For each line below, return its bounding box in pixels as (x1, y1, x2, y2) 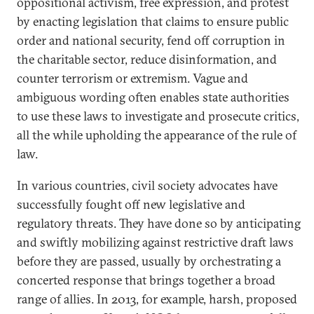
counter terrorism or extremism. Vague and (17, 70, 248, 86)
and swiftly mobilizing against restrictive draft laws (17, 234, 294, 250)
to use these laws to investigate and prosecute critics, (17, 108, 299, 124)
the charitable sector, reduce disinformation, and (17, 51, 277, 67)
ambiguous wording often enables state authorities (17, 89, 289, 105)
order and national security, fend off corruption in (17, 32, 285, 48)
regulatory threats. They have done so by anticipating (17, 215, 301, 231)
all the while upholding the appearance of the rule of (17, 127, 296, 143)
